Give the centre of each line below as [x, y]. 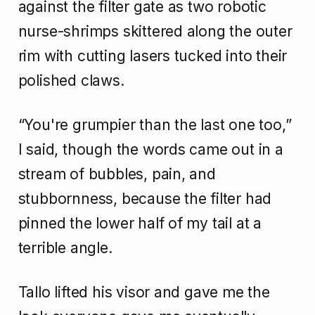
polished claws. [71, 81]
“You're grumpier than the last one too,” [155, 125]
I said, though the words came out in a [150, 150]
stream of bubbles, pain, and [117, 174]
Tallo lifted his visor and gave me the [144, 292]
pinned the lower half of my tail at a [140, 224]
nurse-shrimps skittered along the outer [155, 32]
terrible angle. [65, 248]
